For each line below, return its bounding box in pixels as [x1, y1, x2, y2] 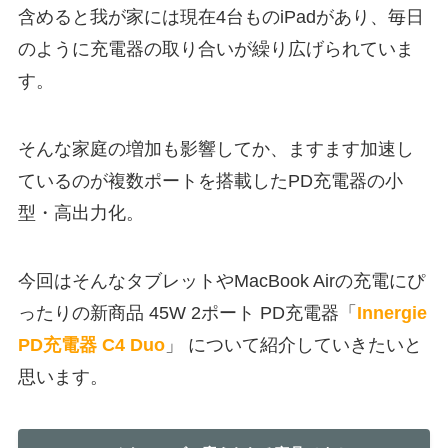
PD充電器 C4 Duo [17, 334, 165, 355]
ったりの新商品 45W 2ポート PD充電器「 [17, 302, 357, 323]
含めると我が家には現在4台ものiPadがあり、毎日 [17, 7, 424, 28]
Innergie [356, 302, 427, 323]
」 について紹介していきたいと [164, 334, 422, 355]
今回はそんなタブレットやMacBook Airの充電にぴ [17, 270, 425, 291]
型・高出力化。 [17, 203, 144, 224]
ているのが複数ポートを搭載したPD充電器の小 [17, 171, 403, 192]
